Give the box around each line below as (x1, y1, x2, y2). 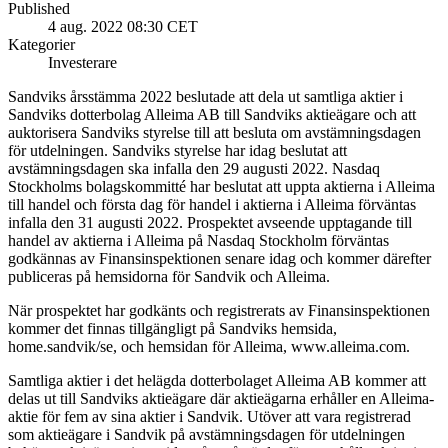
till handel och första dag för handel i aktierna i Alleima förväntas (8, 196, 416, 214)
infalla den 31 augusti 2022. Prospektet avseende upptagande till (8, 214, 412, 232)
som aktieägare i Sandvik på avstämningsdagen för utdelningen (8, 426, 405, 444)
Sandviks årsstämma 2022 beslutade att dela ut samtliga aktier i (8, 88, 403, 106)
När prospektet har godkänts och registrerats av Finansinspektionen (8, 302, 430, 320)
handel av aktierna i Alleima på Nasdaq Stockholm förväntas (8, 232, 389, 250)
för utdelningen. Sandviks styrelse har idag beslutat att (8, 142, 347, 160)
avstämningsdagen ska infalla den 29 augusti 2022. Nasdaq (8, 160, 380, 178)
